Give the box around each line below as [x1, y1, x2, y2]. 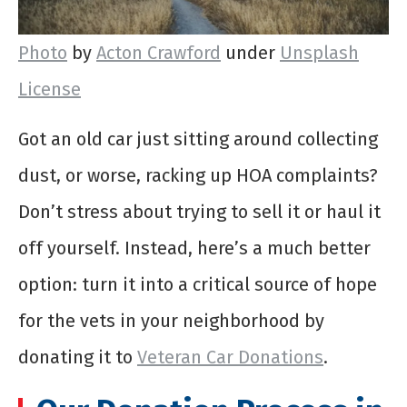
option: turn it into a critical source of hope [18, 273, 377, 295]
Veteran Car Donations [137, 345, 323, 368]
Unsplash [280, 41, 359, 64]
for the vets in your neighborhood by [18, 309, 324, 332]
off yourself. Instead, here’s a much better [18, 236, 371, 259]
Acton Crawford [96, 41, 221, 64]
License [18, 77, 81, 100]
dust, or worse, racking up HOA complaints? [18, 164, 378, 186]
